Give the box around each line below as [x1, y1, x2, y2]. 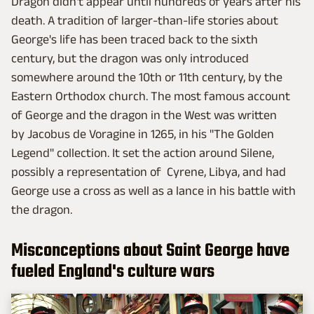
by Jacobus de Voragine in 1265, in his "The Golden [11, 127, 274, 142]
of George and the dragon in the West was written [11, 108, 277, 123]
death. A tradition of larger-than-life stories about [11, 13, 278, 28]
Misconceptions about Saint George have [11, 237, 289, 266]
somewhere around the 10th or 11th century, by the [11, 70, 282, 85]
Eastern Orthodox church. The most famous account [11, 89, 290, 104]
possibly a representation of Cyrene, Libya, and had [11, 165, 286, 179]
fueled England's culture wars [11, 258, 214, 287]
